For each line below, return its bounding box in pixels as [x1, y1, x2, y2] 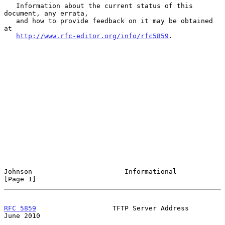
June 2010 [4, 211, 40, 219]
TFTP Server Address [36, 204, 189, 212]
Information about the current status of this [4, 2, 16, 10]
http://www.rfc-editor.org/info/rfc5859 [16, 32, 169, 40]
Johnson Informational [4, 167, 177, 175]
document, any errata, [4, 9, 88, 17]
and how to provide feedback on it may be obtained [4, 17, 16, 25]
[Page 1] [4, 175, 36, 183]
